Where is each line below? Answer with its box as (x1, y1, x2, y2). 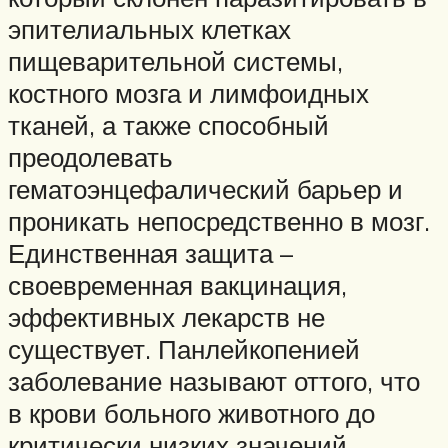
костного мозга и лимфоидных (8, 77, 369, 110)
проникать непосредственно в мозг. (8, 205, 430, 238)
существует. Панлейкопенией (8, 333, 360, 366)
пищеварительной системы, (8, 45, 343, 78)
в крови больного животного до (8, 397, 375, 430)
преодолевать (8, 141, 173, 174)
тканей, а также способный (8, 109, 329, 142)
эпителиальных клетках (8, 13, 291, 46)
